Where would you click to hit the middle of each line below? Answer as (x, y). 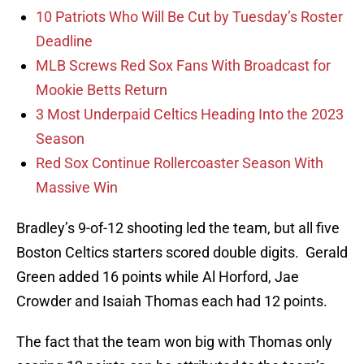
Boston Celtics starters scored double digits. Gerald (182, 253)
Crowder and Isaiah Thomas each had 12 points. (172, 301)
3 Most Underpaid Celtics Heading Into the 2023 (190, 115)
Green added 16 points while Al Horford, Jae (158, 277)
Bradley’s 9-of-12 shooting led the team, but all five (178, 228)
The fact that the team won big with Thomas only (174, 342)
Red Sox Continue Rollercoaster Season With (180, 163)
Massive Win (77, 188)
